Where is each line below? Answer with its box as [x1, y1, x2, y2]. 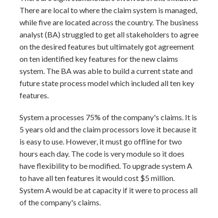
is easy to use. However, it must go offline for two [19, 137, 182, 146]
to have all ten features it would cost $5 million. [19, 173, 175, 182]
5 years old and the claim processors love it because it [19, 125, 197, 134]
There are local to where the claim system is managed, [19, 5, 197, 15]
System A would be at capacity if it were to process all [19, 185, 198, 195]
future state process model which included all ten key [19, 78, 194, 88]
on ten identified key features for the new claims [19, 54, 178, 63]
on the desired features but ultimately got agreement [19, 42, 194, 51]
